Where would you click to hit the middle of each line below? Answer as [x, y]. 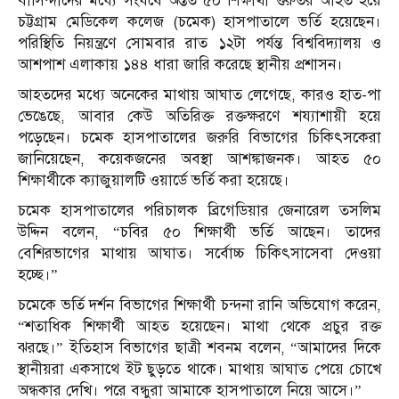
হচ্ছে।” [38, 275]
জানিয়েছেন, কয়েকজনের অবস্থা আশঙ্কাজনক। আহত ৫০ [199, 159]
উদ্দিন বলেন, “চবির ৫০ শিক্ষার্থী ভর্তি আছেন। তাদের [199, 232]
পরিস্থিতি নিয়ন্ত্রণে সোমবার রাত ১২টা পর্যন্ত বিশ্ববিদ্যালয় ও [199, 44]
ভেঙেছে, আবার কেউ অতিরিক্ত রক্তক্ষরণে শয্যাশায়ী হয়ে [199, 117]
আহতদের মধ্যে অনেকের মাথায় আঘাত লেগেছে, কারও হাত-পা [199, 95]
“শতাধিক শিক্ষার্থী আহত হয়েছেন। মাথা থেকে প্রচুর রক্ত [199, 327]
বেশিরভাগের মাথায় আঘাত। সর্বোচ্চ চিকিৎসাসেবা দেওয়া [199, 254]
